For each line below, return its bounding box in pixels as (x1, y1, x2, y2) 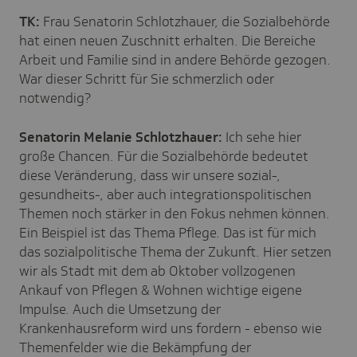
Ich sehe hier (222, 127, 301, 146)
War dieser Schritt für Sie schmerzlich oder (19, 69, 274, 88)
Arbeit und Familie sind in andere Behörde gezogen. (19, 50, 331, 69)
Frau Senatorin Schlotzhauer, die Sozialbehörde (40, 12, 330, 30)
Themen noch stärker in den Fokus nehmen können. (19, 204, 330, 222)
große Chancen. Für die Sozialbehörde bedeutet (19, 147, 308, 165)
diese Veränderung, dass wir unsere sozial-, (19, 166, 280, 184)
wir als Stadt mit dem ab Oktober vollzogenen (19, 261, 296, 280)
